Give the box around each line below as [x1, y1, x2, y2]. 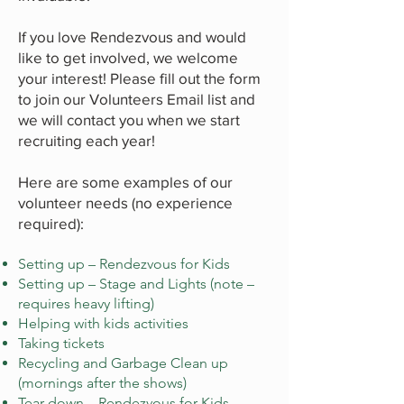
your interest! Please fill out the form [18, 69, 261, 87]
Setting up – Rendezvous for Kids [18, 255, 230, 272]
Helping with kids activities [18, 315, 188, 332]
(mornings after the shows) [18, 374, 187, 391]
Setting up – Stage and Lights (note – [18, 275, 254, 292]
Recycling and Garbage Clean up [18, 354, 228, 372]
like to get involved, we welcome [18, 49, 238, 66]
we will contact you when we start [18, 111, 240, 128]
